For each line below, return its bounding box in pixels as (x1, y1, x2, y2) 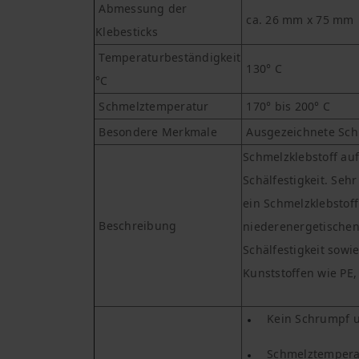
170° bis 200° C (243, 99, 334, 115)
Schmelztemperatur (95, 99, 212, 115)
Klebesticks (95, 24, 158, 40)
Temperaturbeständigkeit (95, 50, 240, 66)
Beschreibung (95, 218, 177, 234)
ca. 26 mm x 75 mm (243, 12, 354, 28)
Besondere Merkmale (95, 124, 217, 140)
